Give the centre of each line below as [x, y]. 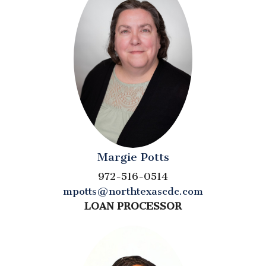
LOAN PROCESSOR [133, 206]
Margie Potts [133, 157]
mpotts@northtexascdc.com [133, 191]
